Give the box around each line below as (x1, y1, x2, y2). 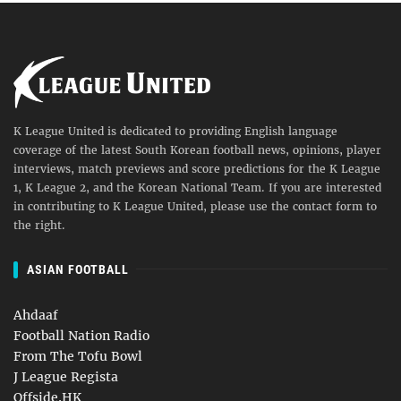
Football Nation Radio (13, 328, 149, 345)
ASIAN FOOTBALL (27, 261, 129, 277)
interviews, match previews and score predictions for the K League (13, 161, 380, 175)
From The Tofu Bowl (13, 348, 142, 365)
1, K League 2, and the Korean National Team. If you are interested (13, 180, 381, 194)
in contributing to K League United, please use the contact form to (13, 199, 377, 213)
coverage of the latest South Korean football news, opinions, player (13, 142, 381, 157)
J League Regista (13, 369, 118, 386)
